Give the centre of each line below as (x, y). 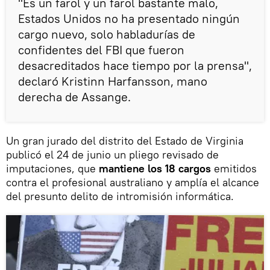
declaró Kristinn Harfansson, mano (113, 81)
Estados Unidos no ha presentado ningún (129, 19)
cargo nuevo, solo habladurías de (107, 34)
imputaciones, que (52, 169)
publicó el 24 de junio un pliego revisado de (112, 155)
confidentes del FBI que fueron (101, 50)
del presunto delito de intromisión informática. (120, 196)
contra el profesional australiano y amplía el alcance (133, 183)
